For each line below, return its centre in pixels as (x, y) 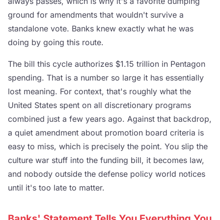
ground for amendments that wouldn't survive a (96, 14)
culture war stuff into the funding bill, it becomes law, (106, 160)
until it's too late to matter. (56, 187)
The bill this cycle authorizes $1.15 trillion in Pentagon (107, 64)
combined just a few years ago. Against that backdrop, (110, 119)
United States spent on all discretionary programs (99, 105)
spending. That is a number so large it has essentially (106, 77)
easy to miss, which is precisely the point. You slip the (108, 146)
